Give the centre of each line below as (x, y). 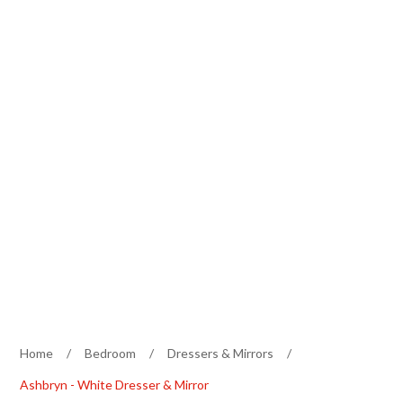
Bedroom (111, 353)
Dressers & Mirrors (221, 353)
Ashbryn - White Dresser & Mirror (115, 384)
